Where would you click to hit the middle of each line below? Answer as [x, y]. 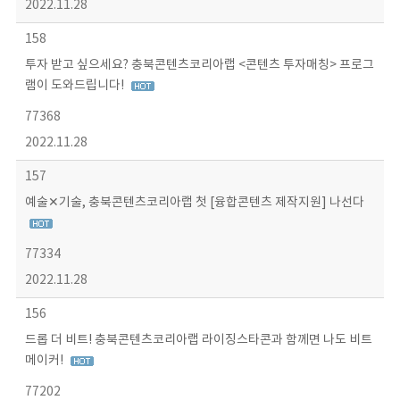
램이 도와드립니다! [75, 86]
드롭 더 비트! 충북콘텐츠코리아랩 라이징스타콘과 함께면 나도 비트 [198, 340]
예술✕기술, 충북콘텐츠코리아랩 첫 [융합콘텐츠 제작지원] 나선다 [194, 203]
